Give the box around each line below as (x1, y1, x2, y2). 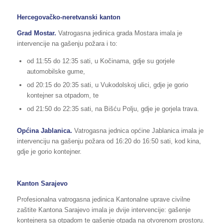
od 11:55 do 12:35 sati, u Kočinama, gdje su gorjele (26, 57, 175, 65)
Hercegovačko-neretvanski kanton (16, 13, 120, 21)
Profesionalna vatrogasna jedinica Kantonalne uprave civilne (16, 196, 190, 204)
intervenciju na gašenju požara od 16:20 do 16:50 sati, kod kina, (16, 137, 201, 145)
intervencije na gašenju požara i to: (16, 40, 117, 48)
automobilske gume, (26, 68, 85, 76)
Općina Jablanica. (16, 127, 74, 135)
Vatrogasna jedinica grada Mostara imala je (56, 29, 182, 37)
